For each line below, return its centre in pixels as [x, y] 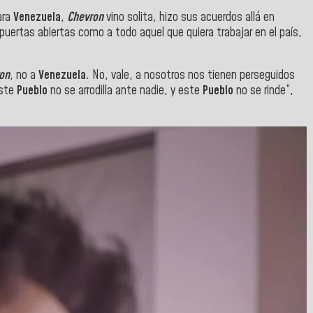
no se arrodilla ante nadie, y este [125, 91]
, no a [24, 76]
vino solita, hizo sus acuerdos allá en [189, 17]
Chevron [85, 17]
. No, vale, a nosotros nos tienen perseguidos [190, 76]
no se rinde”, [265, 91]
